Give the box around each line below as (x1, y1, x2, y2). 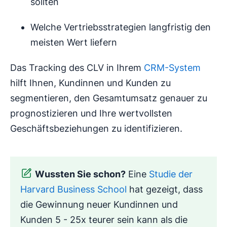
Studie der (149, 168, 193, 179)
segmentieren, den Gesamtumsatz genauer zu (10, 92, 207, 103)
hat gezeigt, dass (127, 183, 203, 195)
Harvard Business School (20, 183, 127, 195)
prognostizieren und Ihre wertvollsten (10, 107, 172, 119)
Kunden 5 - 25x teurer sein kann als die (20, 214, 187, 225)
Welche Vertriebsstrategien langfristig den (30, 21, 211, 32)
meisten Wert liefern (30, 36, 117, 48)
